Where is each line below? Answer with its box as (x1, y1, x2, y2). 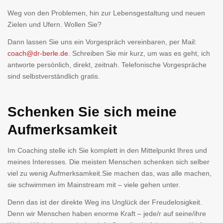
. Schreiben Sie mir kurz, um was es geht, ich (68, 49, 210, 58)
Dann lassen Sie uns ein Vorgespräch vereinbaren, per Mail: (7, 38, 197, 46)
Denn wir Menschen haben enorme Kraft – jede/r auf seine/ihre (7, 209, 206, 218)
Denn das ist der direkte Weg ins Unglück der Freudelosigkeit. (7, 198, 202, 206)
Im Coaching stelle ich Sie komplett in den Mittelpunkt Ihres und (7, 146, 207, 154)
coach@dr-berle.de (7, 49, 68, 58)
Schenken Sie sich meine (7, 104, 177, 120)
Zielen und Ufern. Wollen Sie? (7, 20, 102, 29)
